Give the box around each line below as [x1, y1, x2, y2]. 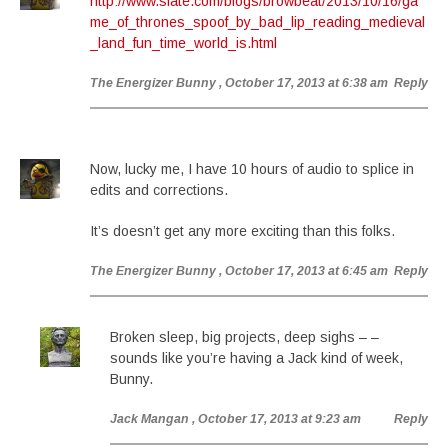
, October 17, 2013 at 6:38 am [219, 76, 388, 90]
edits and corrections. [90, 182, 228, 198]
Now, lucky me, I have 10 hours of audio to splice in [90, 161, 414, 177]
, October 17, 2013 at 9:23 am [192, 412, 361, 426]
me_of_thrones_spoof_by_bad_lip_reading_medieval [90, 14, 425, 30]
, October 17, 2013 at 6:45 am [219, 264, 388, 278]
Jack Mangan [110, 412, 189, 426]
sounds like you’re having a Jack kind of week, [110, 350, 403, 366]
